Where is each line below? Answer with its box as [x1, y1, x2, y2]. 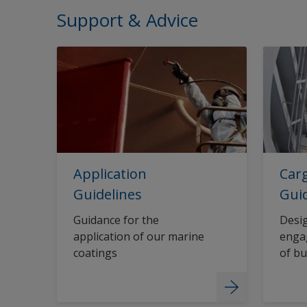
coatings [73, 245, 117, 260]
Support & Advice [57, 8, 198, 32]
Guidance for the [73, 212, 159, 228]
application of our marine [73, 228, 204, 244]
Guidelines [73, 184, 142, 204]
